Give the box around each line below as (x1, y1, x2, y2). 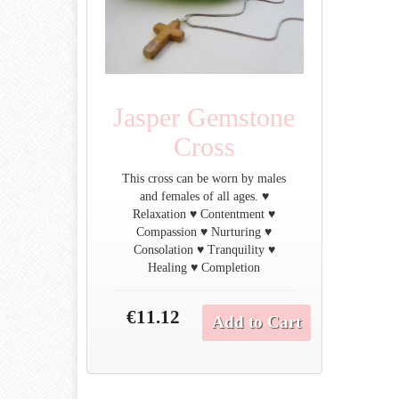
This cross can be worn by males (122, 171, 287, 185)
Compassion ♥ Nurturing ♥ (136, 224, 273, 239)
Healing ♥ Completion (148, 260, 261, 274)
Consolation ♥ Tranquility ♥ (133, 242, 275, 256)
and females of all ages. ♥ (139, 189, 269, 203)
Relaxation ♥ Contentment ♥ (133, 207, 276, 221)
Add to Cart (212, 312, 302, 331)
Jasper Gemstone (113, 102, 296, 132)
